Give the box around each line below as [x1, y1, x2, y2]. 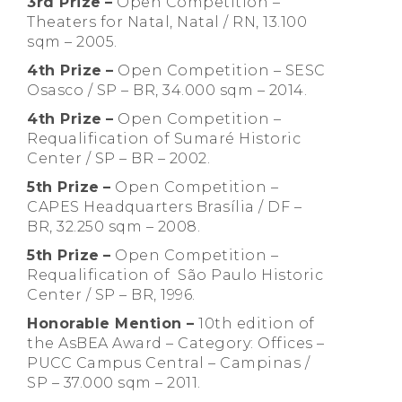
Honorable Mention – [27, 315, 195, 333]
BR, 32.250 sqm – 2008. [27, 218, 200, 236]
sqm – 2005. [27, 33, 118, 51]
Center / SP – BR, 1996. [27, 286, 196, 304]
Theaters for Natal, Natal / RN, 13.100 [27, 13, 307, 31]
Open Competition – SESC [113, 62, 326, 80]
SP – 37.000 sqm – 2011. [27, 374, 201, 392]
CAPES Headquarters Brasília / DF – [27, 198, 301, 216]
